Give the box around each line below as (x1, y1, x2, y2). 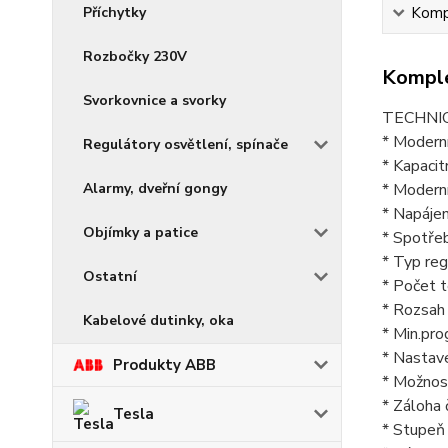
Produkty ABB (113, 355, 216, 375)
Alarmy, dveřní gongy (83, 179, 227, 198)
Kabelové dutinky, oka (83, 311, 234, 330)
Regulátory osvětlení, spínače (83, 135, 288, 154)
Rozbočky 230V (83, 47, 187, 66)
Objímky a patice (83, 223, 198, 242)
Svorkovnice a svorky (83, 91, 226, 110)
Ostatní (83, 267, 137, 286)
